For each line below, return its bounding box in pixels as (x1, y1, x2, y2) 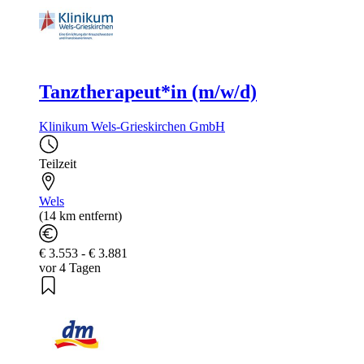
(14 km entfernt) (39, 209, 122, 223)
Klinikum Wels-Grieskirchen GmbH (39, 119, 225, 134)
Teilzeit (39, 157, 76, 171)
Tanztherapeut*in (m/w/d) (39, 81, 257, 103)
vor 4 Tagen (39, 261, 101, 275)
